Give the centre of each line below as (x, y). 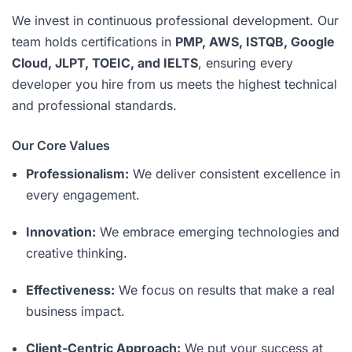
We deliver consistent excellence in (235, 173)
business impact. (75, 311)
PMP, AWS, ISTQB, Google (255, 41)
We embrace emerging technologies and (218, 231)
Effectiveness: (70, 290)
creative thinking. (77, 253)
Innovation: (61, 231)
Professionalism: (77, 173)
